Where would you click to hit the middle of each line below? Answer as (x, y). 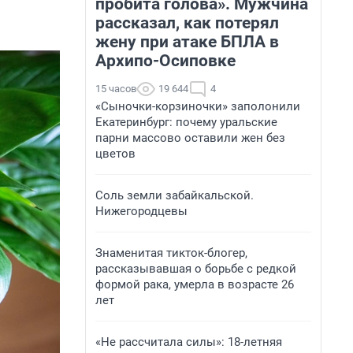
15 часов (116, 89)
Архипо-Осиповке (165, 61)
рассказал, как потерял (187, 23)
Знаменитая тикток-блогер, (171, 253)
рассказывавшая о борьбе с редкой (196, 269)
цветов (115, 154)
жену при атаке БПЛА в (187, 42)
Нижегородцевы (141, 211)
